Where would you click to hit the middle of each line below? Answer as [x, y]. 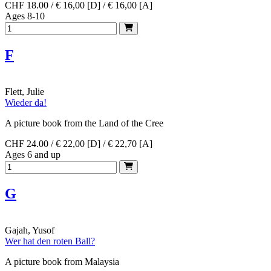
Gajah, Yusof [30, 230]
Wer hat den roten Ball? [50, 241]
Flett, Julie [24, 91]
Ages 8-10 [25, 16]
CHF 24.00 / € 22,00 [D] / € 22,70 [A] [79, 143]
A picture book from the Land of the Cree [84, 123]
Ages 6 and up [33, 154]
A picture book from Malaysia [62, 262]
